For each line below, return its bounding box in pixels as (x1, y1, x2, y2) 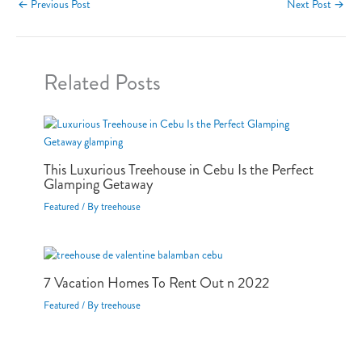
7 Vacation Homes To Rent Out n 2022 (44, 271, 270, 293)
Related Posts (44, 65, 162, 98)
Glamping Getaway (44, 173, 154, 195)
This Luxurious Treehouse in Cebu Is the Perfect (44, 158, 314, 180)
